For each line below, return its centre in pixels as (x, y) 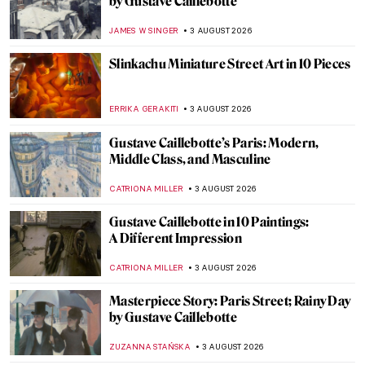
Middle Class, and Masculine (190, 159)
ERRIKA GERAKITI (144, 109)
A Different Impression (176, 238)
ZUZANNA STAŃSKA (150, 347)
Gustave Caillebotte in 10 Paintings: (209, 222)
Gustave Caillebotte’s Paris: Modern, (214, 143)
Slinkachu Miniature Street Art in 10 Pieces (230, 64)
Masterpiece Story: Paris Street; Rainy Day (230, 301)
